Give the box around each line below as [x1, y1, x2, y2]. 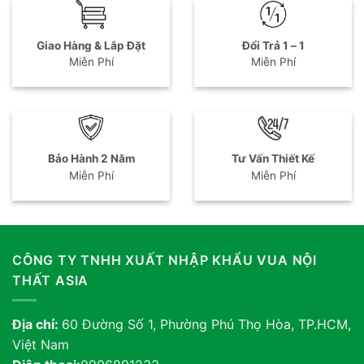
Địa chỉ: [12, 316, 62, 333]
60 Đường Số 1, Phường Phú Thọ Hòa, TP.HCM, [62, 316, 351, 333]
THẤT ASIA [12, 271, 89, 288]
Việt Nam [12, 336, 69, 353]
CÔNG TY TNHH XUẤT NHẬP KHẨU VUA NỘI [12, 251, 317, 268]
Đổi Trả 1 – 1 [241, 38, 305, 52]
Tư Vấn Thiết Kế [232, 152, 314, 166]
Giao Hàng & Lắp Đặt [37, 38, 145, 52]
